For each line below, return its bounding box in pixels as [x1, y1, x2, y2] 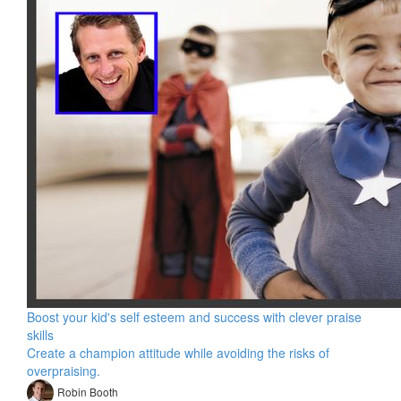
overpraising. [27, 362, 100, 380]
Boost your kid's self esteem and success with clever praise [27, 308, 362, 326]
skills [27, 326, 54, 344]
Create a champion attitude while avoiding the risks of [27, 344, 329, 362]
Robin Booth [57, 383, 118, 399]
